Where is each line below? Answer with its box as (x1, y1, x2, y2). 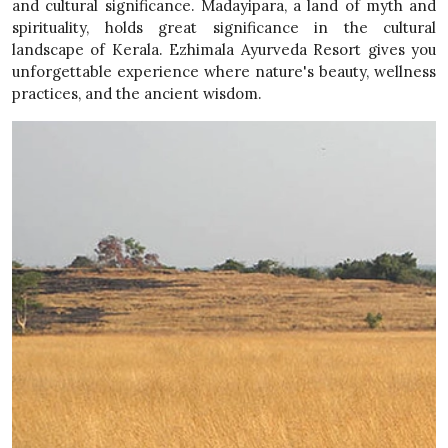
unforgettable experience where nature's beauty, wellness (12, 62, 436, 82)
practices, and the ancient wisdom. (12, 84, 262, 104)
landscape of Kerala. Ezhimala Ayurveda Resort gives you (12, 40, 436, 60)
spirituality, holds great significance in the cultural (12, 18, 436, 38)
